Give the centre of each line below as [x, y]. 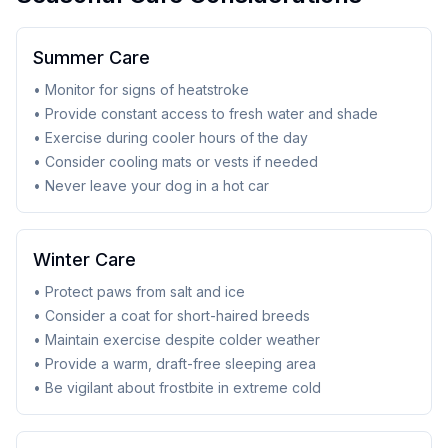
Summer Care [91, 57]
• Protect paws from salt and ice [139, 291]
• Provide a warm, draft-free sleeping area [174, 363]
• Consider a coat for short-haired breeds [171, 315]
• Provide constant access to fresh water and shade [205, 113]
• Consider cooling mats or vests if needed [175, 161]
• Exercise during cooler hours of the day [170, 137]
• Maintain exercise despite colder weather [176, 339]
